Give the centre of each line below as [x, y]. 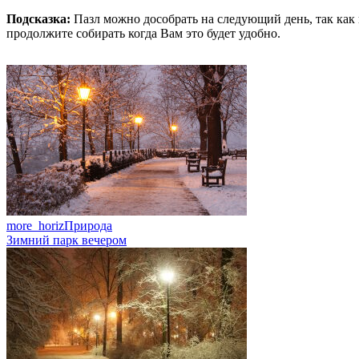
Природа [88, 225]
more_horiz [35, 225]
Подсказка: [38, 18]
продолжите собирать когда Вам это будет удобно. [143, 33]
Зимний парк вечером [67, 240]
